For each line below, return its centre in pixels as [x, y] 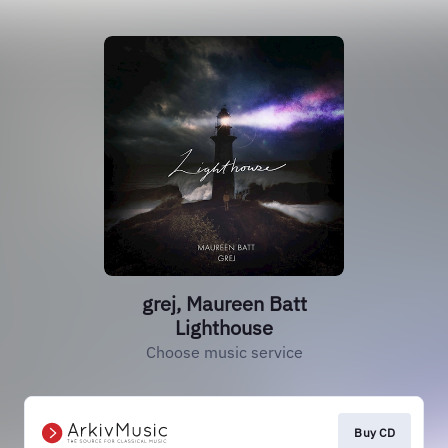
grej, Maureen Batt [224, 303]
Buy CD [374, 432]
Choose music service [224, 352]
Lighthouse [224, 327]
